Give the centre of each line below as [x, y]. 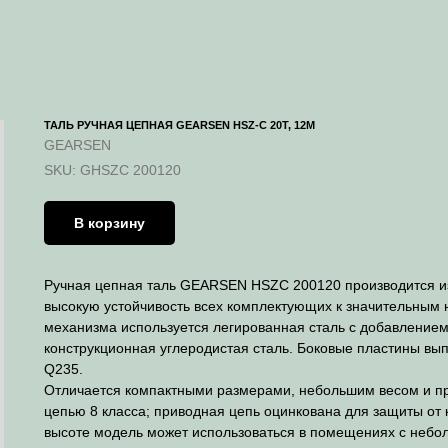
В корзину [109, 222]
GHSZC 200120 [130, 170]
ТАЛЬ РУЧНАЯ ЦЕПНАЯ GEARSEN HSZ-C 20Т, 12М [179, 125]
